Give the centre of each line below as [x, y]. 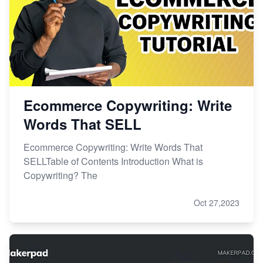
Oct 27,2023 [217, 202]
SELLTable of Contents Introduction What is [113, 161]
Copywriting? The [60, 175]
